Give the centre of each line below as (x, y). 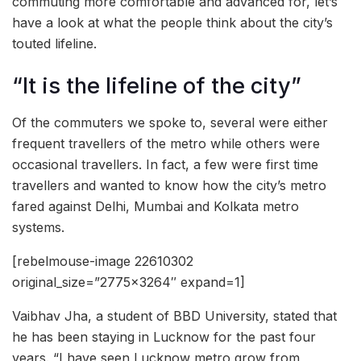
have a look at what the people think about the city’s (172, 22)
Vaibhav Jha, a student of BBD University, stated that (174, 315)
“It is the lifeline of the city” (157, 86)
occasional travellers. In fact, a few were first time (165, 164)
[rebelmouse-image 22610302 (103, 261)
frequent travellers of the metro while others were (166, 143)
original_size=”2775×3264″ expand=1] (129, 282)
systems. (38, 227)
